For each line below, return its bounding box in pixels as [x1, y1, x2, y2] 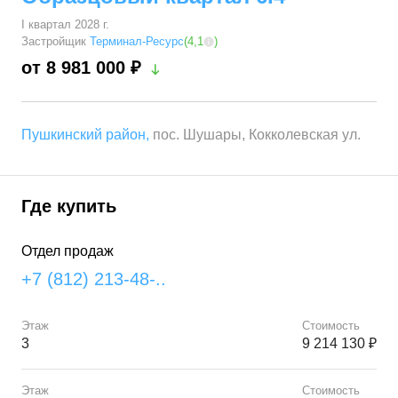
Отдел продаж [21, 243, 114, 259]
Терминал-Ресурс [90, 35, 184, 49]
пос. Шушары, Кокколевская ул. [153, 127, 361, 143]
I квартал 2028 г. [21, 18, 109, 32]
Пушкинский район [21, 127, 146, 143]
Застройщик [21, 35, 90, 49]
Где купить [21, 196, 116, 217]
